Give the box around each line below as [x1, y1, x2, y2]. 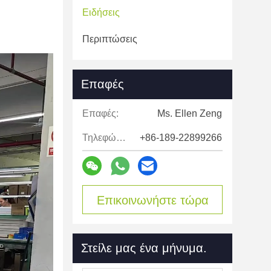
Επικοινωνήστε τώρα [96, 194, 209, 207]
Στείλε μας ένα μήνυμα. [81, 241, 207, 255]
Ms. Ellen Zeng [157, 108, 222, 119]
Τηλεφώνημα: [116, 132, 126, 143]
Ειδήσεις [82, 7, 120, 18]
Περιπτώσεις [82, 34, 137, 44]
